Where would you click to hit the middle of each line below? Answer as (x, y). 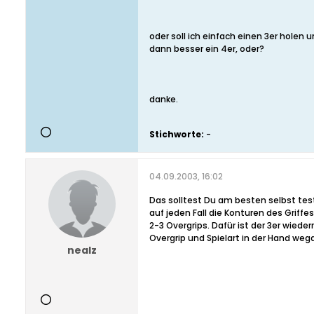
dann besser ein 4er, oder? (207, 49)
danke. (164, 99)
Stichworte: (177, 134)
